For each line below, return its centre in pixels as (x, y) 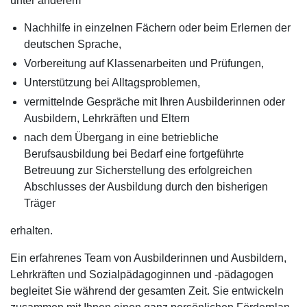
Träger (41, 203)
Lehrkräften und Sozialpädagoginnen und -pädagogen (142, 274)
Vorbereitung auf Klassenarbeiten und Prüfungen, (144, 63)
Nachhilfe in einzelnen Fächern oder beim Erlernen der (157, 28)
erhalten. (32, 231)
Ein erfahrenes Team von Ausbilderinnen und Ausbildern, (148, 258)
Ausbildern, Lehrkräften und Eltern (107, 118)
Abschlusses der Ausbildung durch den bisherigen (146, 187)
